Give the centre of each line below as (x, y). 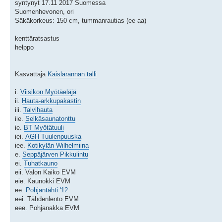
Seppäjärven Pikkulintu (55, 154)
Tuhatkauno (41, 163)
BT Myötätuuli (44, 127)
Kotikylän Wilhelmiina (58, 145)
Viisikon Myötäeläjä (48, 92)
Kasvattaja (31, 74)
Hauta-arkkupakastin (51, 101)
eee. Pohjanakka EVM (47, 208)
